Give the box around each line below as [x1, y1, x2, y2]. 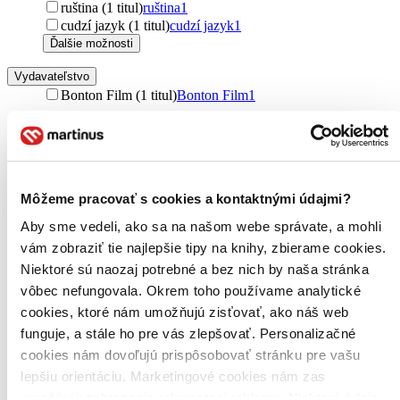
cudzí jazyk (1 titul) [61, 17, 170, 33]
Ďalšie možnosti [50, 36, 133, 50]
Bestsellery [43, 242, 104, 258]
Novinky [43, 274, 93, 290]
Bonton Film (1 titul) [61, 87, 177, 103]
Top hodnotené [43, 258, 128, 274]
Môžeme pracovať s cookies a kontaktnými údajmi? [21, 190, 351, 206]
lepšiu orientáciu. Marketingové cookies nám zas [21, 369, 326, 384]
